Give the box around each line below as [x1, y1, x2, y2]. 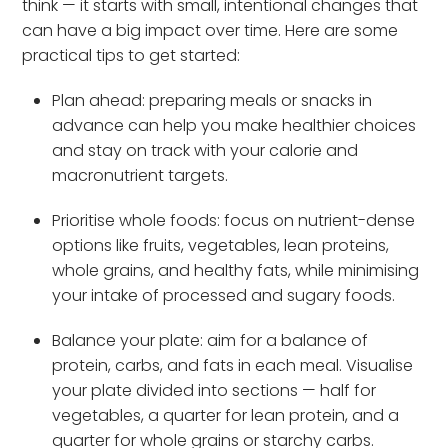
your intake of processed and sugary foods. [52, 283, 396, 307]
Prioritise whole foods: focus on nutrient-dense [52, 208, 416, 232]
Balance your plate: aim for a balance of [52, 328, 369, 352]
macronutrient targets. [52, 163, 229, 187]
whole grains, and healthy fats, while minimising [52, 258, 420, 282]
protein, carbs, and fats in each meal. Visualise [52, 353, 414, 377]
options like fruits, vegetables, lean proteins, [52, 233, 390, 257]
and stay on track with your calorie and [52, 138, 359, 162]
